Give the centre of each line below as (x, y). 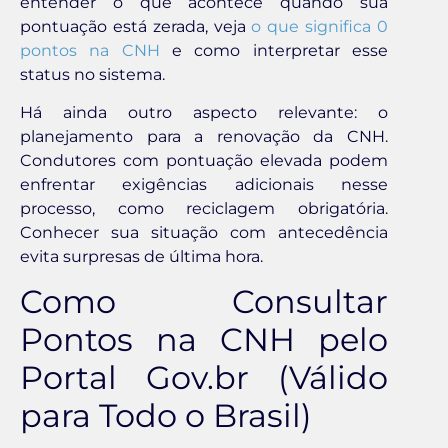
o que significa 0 (320, 26)
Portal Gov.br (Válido (204, 378)
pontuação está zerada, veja (136, 26)
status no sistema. (92, 74)
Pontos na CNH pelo (204, 340)
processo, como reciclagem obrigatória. (204, 208)
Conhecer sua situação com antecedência (204, 232)
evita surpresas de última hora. (141, 256)
